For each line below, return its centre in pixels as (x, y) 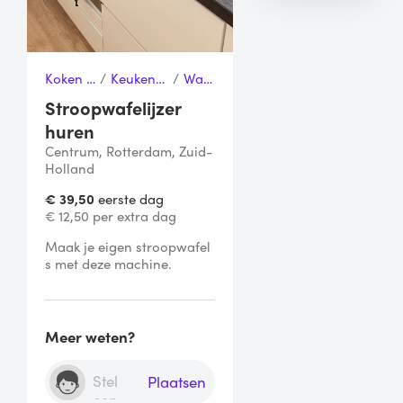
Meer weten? (90, 337)
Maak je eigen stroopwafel (128, 247)
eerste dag (129, 199)
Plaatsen (177, 382)
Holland (70, 169)
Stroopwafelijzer (113, 108)
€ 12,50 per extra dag (111, 216)
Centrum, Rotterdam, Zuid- (129, 152)
